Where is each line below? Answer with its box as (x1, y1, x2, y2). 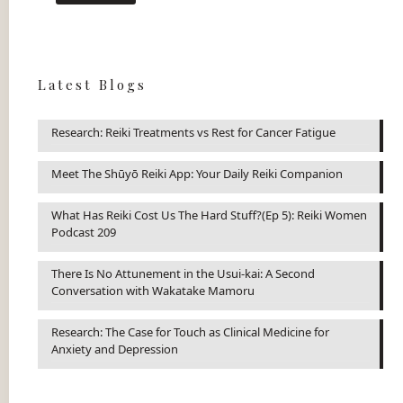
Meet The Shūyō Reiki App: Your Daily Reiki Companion (51, 165, 343, 182)
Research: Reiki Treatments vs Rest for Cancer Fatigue (51, 123, 336, 140)
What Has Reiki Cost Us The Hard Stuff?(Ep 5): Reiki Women (51, 206, 367, 223)
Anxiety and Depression (51, 340, 178, 357)
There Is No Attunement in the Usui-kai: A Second (51, 264, 315, 282)
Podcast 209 (51, 223, 116, 240)
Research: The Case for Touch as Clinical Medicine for (51, 323, 329, 340)
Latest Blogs (38, 75, 147, 94)
